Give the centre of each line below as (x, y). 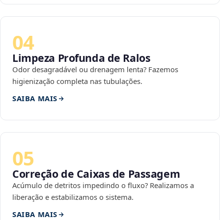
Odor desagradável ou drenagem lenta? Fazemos (95, 69)
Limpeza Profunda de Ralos (82, 58)
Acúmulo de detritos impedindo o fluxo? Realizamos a (103, 185)
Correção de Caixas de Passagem (96, 174)
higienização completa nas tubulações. (77, 81)
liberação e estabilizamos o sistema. (73, 197)
